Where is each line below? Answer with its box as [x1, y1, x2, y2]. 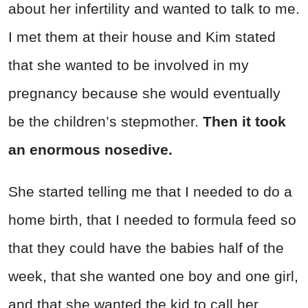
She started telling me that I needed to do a [8, 184, 292, 200]
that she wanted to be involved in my [8, 57, 249, 74]
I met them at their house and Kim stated [8, 29, 276, 45]
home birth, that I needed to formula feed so [8, 212, 296, 228]
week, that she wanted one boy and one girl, [8, 268, 298, 285]
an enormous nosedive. [8, 142, 173, 158]
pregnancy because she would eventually [8, 85, 280, 102]
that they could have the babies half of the [8, 240, 284, 256]
